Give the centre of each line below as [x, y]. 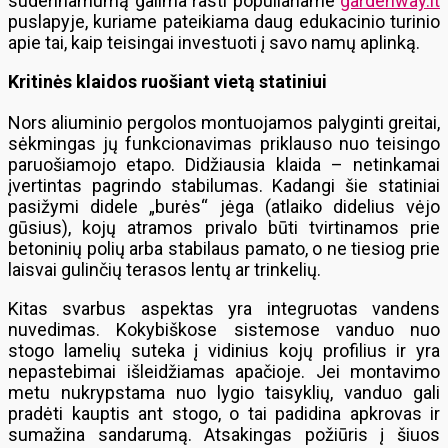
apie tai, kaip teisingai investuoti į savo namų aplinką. [214, 42]
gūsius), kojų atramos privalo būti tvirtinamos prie [224, 227]
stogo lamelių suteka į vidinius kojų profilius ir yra [224, 350]
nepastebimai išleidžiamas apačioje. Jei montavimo [224, 371]
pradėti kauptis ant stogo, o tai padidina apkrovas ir [224, 413]
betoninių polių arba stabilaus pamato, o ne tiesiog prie [224, 248]
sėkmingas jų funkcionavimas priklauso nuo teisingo [224, 143]
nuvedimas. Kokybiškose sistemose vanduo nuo [224, 329]
